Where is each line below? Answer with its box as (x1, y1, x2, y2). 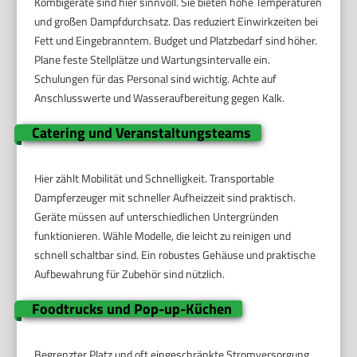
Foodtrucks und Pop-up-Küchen (31, 297, 232, 320)
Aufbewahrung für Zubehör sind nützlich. (34, 265, 226, 282)
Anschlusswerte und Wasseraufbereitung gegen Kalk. (34, 88, 285, 106)
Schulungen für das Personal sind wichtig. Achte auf (34, 69, 277, 87)
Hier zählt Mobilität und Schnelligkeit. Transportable (34, 169, 275, 186)
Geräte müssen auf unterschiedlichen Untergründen (34, 207, 280, 225)
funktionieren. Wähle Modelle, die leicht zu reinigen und (34, 226, 292, 244)
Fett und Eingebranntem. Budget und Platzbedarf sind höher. (34, 31, 318, 49)
